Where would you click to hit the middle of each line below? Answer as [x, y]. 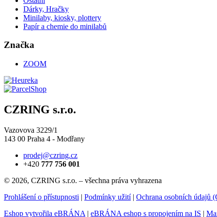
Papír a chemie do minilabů [65, 26]
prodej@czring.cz [50, 155]
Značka [19, 45]
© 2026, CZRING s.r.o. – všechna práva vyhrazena [83, 180]
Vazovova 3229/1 [31, 130]
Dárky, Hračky [46, 9]
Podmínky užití [108, 197]
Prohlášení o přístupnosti [41, 197]
